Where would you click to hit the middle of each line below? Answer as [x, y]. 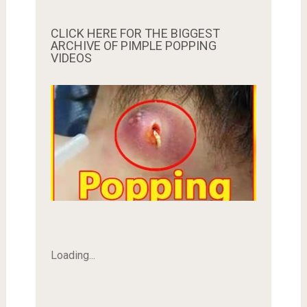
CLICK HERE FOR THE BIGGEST [135, 33]
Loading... [73, 255]
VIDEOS [71, 58]
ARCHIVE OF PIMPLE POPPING [133, 45]
